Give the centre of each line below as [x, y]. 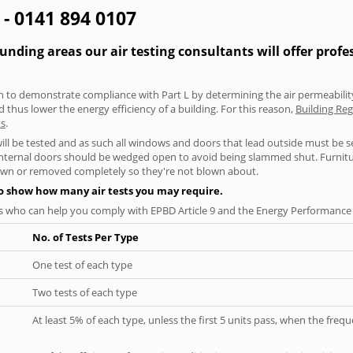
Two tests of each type [85, 292]
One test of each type [82, 264]
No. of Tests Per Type [85, 237]
